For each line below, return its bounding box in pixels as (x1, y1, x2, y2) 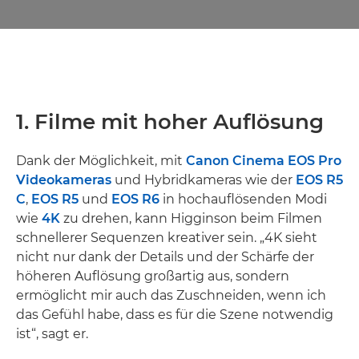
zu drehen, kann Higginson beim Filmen (60, 211, 322, 226)
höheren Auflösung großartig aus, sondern (16, 268, 289, 284)
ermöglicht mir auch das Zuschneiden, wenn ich (16, 288, 326, 303)
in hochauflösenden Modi (159, 192, 327, 207)
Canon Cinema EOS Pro (186, 153, 341, 168)
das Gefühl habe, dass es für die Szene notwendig (16, 307, 333, 322)
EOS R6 (111, 192, 159, 207)
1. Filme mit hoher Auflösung (16, 109, 324, 135)
